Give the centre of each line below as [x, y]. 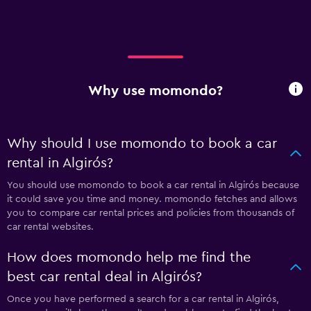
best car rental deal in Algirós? [104, 277]
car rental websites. [50, 227]
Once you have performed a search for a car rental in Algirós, [143, 299]
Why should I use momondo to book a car [142, 144]
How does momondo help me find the [129, 258]
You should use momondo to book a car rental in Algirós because [153, 185]
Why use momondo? [155, 91]
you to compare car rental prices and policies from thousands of [151, 213]
